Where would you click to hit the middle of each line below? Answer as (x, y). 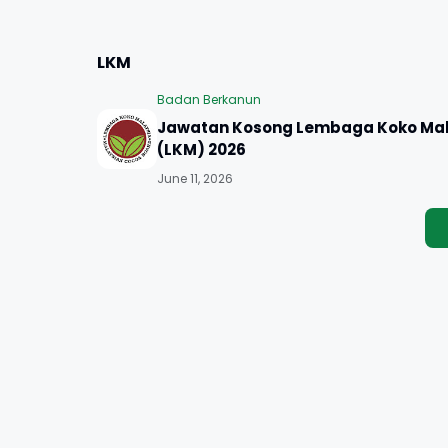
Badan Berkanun (209, 99)
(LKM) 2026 (201, 149)
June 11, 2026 (195, 178)
